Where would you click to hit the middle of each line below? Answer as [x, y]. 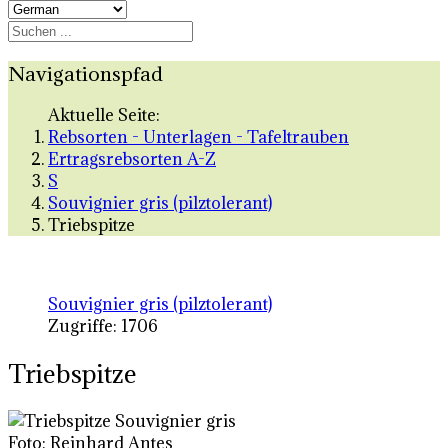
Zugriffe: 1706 [103, 326]
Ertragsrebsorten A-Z [132, 159]
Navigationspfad [85, 73]
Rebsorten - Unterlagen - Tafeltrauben [198, 137]
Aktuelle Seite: [108, 115]
